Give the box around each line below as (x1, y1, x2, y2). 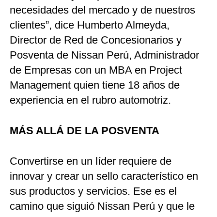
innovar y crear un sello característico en (10, 170, 198, 182)
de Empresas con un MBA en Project (10, 64, 182, 76)
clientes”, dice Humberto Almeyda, (10, 19, 170, 31)
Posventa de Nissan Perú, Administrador (10, 49, 199, 61)
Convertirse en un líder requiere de (10, 155, 171, 167)
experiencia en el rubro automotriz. (10, 94, 171, 106)
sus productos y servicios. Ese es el (10, 185, 177, 197)
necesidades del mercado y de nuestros (10, 4, 195, 16)
